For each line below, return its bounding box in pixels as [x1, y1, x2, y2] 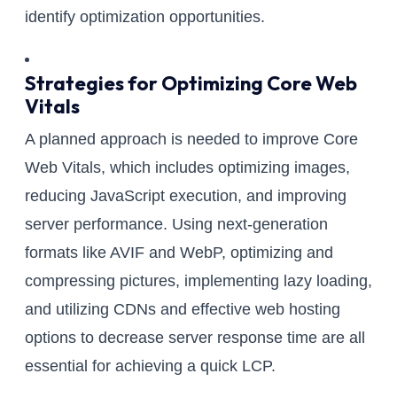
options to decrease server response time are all [25, 329, 365, 347]
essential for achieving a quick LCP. [25, 357, 276, 376]
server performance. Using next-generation [25, 215, 328, 234]
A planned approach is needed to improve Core [25, 130, 358, 149]
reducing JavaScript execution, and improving [25, 187, 346, 206]
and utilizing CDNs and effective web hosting [25, 300, 340, 319]
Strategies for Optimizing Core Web [25, 71, 357, 97]
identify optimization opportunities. [25, 8, 265, 27]
